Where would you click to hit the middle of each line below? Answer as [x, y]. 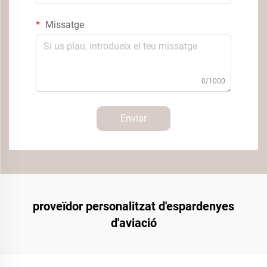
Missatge [63, 25]
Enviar [133, 118]
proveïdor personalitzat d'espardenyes [133, 206]
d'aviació [133, 223]
